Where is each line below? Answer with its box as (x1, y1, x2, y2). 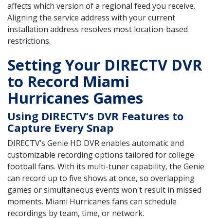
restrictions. (7, 36, 51, 47)
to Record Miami (7, 71, 129, 91)
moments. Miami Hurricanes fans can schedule (7, 196, 177, 207)
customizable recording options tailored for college (7, 149, 194, 160)
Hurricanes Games (7, 87, 143, 108)
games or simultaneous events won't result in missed (7, 184, 201, 195)
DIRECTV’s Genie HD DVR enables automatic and (7, 137, 184, 148)
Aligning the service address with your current (7, 12, 175, 23)
